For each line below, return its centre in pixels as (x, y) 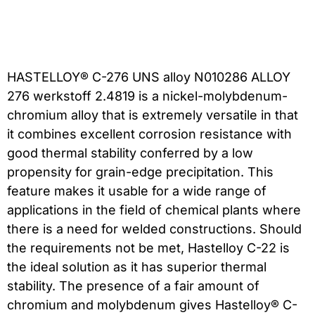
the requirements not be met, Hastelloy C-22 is (148, 248)
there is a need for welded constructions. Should (154, 229)
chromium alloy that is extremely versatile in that (153, 115)
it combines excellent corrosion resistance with (149, 134)
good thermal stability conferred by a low (130, 153)
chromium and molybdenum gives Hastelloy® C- (152, 305)
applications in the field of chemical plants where (154, 210)
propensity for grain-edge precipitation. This (140, 172)
